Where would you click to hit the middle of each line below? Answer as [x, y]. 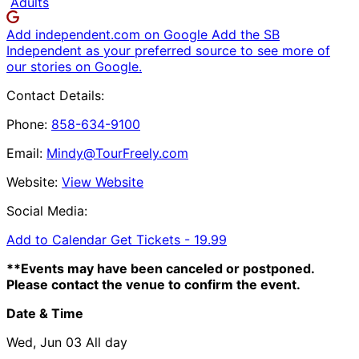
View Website [103, 182]
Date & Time [45, 313]
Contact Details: [55, 95]
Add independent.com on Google [109, 34]
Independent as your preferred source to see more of [168, 50]
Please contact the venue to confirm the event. [153, 284]
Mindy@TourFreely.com [117, 153]
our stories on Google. [74, 66]
